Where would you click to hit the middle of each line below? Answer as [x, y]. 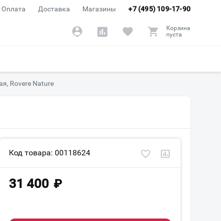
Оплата [14, 9]
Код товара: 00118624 [50, 153]
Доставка [54, 9]
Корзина [178, 28]
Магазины [99, 9]
